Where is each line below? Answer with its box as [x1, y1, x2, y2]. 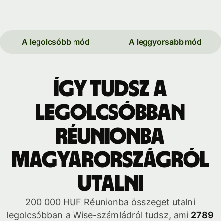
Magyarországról [11, 149, 209, 172]
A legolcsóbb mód [22, 37, 90, 47]
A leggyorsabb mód [128, 37, 202, 47]
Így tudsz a [53, 78, 167, 101]
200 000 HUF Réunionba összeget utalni [25, 197, 195, 208]
